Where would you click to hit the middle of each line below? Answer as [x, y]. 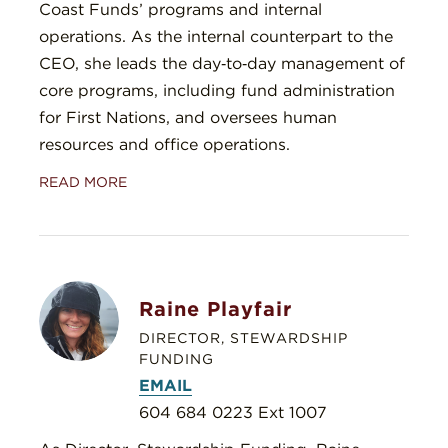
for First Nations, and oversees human [188, 118]
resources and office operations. [164, 145]
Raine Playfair [215, 309]
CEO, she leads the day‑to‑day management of [222, 64]
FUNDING [176, 359]
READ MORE [83, 182]
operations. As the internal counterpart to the [216, 37]
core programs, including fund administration [217, 91]
